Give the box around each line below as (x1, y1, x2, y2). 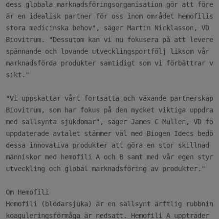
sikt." (6, 71, 29, 79)
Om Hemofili (6, 188, 49, 196)
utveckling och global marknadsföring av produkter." (6, 165, 205, 173)
